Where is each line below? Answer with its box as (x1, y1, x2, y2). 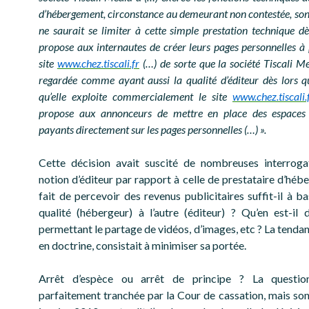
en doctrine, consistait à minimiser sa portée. (39, 239, 246, 252)
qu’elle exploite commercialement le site (39, 90, 232, 103)
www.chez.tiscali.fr (57, 57, 139, 70)
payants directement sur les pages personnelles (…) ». (39, 123, 266, 137)
